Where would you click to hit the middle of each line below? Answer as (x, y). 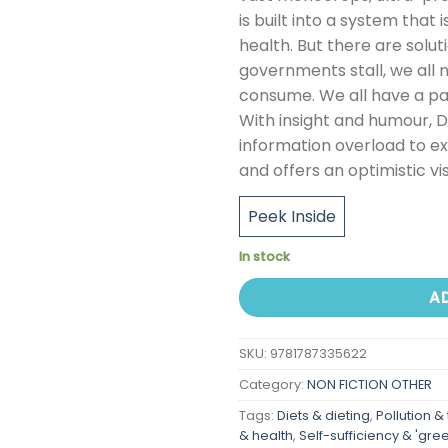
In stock (264, 257)
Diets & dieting (323, 415)
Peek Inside (292, 216)
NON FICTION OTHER (369, 384)
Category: (273, 384)
